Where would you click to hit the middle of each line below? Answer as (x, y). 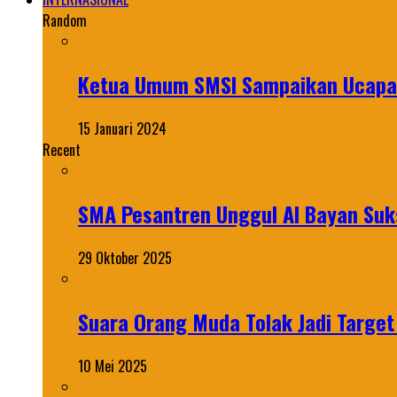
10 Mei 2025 (113, 366)
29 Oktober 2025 (125, 258)
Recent (62, 150)
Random (65, 21)
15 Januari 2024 (122, 129)
